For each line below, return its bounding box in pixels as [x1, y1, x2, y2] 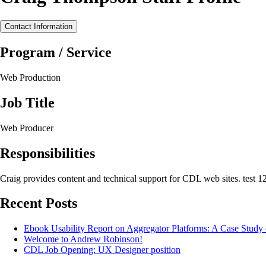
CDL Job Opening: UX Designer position [24, 245, 180, 255]
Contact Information [5, 22, 72, 31]
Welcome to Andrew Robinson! [24, 234, 142, 245]
